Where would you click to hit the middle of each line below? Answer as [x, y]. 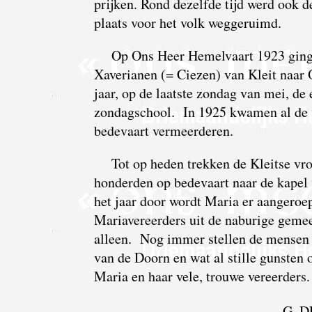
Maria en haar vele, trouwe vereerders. [202, 276]
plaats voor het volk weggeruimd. [187, 23]
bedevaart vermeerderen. [163, 131]
